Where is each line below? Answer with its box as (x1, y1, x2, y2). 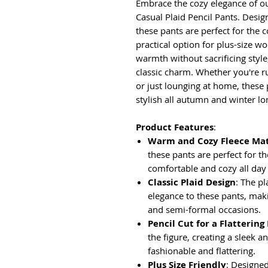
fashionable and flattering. (148, 245, 255, 257)
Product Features (136, 121, 214, 133)
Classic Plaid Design (148, 176, 236, 188)
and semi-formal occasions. (148, 203, 261, 215)
